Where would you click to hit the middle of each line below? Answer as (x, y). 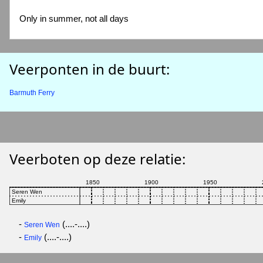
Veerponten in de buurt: (90, 69)
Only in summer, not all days (74, 18)
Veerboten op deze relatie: (97, 159)
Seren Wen (42, 225)
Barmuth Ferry (32, 93)
